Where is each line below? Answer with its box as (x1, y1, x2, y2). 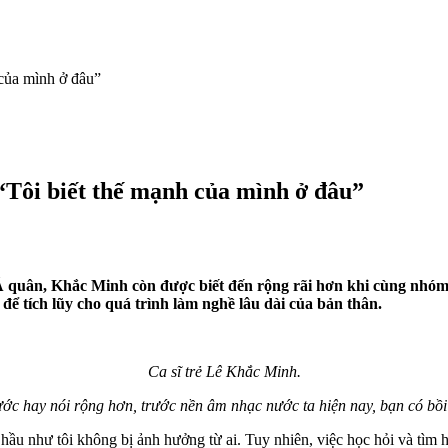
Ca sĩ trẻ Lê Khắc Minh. (147, 362, 301, 380)
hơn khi (316, 276, 373, 294)
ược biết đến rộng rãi (169, 276, 316, 294)
